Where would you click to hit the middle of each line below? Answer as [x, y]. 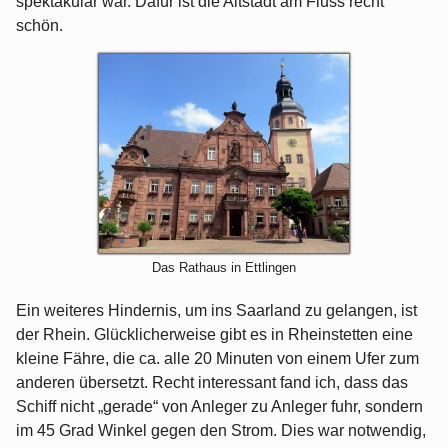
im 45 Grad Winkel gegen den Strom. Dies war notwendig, [221, 431]
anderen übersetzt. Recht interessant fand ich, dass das [212, 383]
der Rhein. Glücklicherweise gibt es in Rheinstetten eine [214, 335]
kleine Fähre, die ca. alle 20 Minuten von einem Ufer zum [217, 359]
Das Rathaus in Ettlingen [224, 268]
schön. [39, 26]
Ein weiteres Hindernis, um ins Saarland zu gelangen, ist [216, 311]
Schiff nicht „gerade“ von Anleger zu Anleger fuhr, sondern [219, 407]
